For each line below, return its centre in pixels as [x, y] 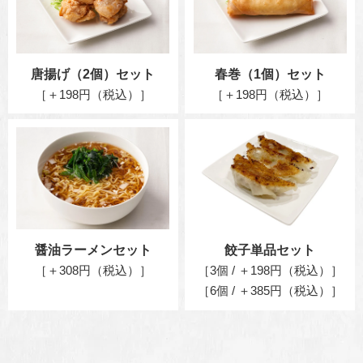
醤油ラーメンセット [93, 250]
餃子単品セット [270, 250]
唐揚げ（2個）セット [93, 74]
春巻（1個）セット [270, 74]
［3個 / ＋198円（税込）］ [270, 271]
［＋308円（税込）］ [93, 271]
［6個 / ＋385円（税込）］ [270, 291]
